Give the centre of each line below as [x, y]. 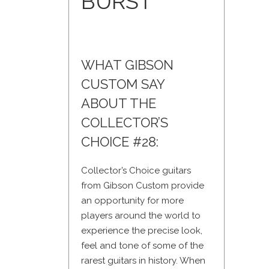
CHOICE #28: [120, 142]
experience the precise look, [142, 231]
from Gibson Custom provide [143, 186]
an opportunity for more [132, 201]
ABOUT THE [119, 104]
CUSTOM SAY [123, 84]
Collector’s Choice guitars [136, 171]
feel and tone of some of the [142, 246]
